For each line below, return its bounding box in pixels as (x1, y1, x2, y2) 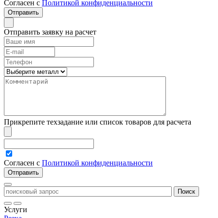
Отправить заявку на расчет (4, 28, 96, 36)
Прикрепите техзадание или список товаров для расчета (4, 118, 191, 127)
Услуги (4, 205, 27, 214)
